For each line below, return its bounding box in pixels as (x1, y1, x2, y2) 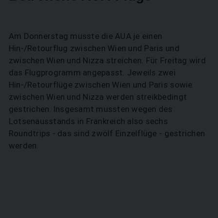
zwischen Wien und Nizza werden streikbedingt (8, 91, 187, 102)
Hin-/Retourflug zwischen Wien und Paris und (8, 43, 180, 53)
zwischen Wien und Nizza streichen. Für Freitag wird (8, 55, 206, 65)
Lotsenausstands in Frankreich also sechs (8, 116, 168, 126)
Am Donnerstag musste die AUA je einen (8, 31, 163, 41)
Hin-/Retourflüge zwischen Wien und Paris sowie (8, 79, 193, 90)
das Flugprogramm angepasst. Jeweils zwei (8, 67, 176, 77)
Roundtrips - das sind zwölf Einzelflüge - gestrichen (8, 128, 205, 138)
